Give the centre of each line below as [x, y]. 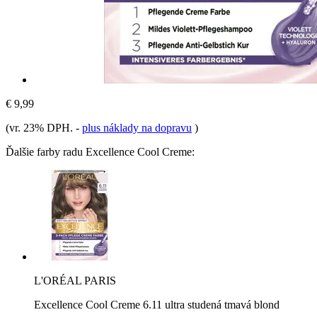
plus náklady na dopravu [137, 127]
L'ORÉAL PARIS [75, 280]
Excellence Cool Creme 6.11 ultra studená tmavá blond [157, 304]
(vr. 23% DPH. [41, 127]
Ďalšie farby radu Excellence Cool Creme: [100, 151]
